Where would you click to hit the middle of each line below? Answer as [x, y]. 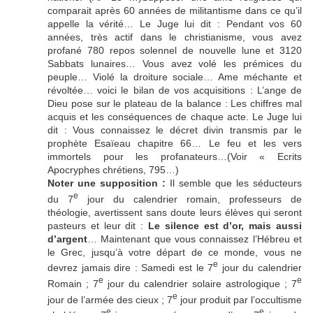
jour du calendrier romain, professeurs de [190, 199]
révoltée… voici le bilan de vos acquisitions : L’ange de [175, 90]
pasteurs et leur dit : [98, 225]
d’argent [67, 239]
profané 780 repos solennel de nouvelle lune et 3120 [175, 50]
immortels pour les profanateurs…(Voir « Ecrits [175, 156]
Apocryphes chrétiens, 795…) [113, 170]
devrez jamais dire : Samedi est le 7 [131, 268]
